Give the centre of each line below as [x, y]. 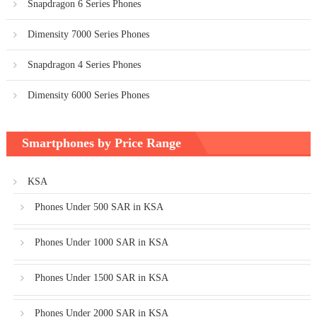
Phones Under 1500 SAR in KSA [101, 278]
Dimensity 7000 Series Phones [88, 35]
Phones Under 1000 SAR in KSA [101, 243]
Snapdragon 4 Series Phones [84, 65]
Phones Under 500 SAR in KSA [99, 207]
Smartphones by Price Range [101, 143]
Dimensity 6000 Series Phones [88, 96]
